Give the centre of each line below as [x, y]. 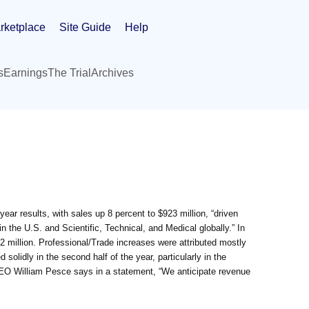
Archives [112, 73]
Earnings [26, 73]
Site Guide [85, 27]
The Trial [69, 73]
